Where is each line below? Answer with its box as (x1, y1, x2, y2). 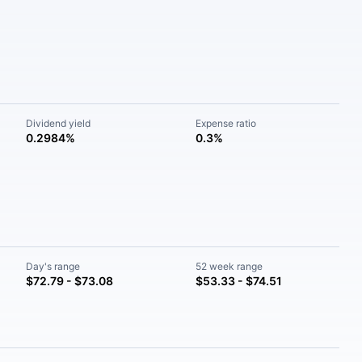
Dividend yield (26, 117, 91, 129)
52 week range (195, 260, 263, 272)
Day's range (26, 260, 81, 272)
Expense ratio (195, 117, 256, 129)
